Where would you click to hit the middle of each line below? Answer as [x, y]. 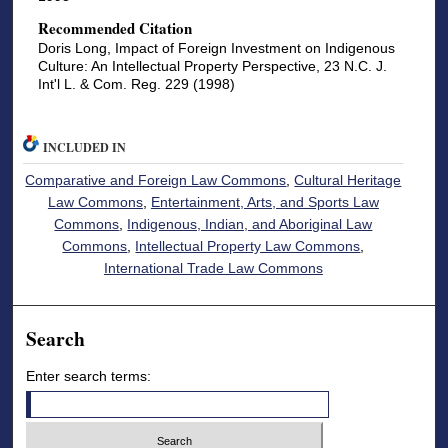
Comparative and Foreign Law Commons [156, 180]
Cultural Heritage [348, 180]
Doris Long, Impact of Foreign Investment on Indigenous [216, 47]
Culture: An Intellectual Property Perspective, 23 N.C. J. [212, 65]
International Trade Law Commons [213, 268]
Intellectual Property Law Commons [248, 246]
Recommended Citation [114, 27]
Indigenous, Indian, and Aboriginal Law [250, 224]
